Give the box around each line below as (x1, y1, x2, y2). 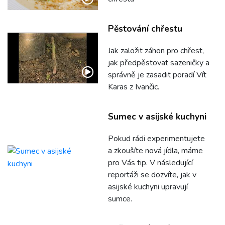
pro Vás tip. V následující (108, 157, 193, 169)
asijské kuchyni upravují (108, 181, 188, 193)
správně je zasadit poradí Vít (108, 69, 206, 81)
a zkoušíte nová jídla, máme (108, 145, 203, 157)
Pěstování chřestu (108, 23, 182, 35)
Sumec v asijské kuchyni (108, 110, 206, 123)
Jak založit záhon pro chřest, (108, 45, 204, 57)
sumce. (108, 193, 132, 205)
